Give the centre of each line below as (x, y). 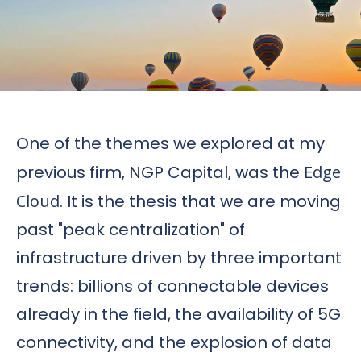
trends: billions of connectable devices (172, 286)
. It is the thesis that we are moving (200, 201)
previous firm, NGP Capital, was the (160, 172)
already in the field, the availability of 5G (178, 314)
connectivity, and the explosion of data (174, 342)
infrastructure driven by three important (179, 257)
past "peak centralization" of (131, 229)
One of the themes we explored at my (170, 143)
